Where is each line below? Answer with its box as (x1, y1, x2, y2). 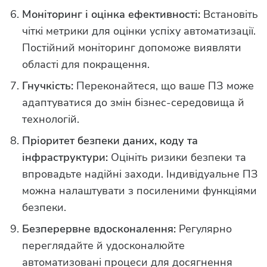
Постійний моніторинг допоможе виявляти (22, 41, 241, 55)
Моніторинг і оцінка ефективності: (22, 7, 200, 22)
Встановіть (200, 7, 258, 22)
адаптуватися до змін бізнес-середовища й (22, 95, 244, 110)
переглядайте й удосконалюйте (22, 238, 185, 253)
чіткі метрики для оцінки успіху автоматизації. (22, 24, 256, 39)
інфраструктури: (22, 150, 108, 165)
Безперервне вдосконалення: (22, 222, 176, 237)
